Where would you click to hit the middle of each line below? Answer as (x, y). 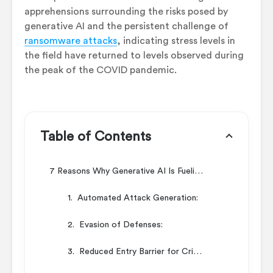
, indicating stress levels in (176, 41)
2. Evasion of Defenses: (115, 225)
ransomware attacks (71, 41)
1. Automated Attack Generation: (133, 198)
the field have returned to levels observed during (134, 55)
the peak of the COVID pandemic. (101, 70)
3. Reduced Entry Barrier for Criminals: (197, 251)
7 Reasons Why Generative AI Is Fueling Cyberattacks (199, 171)
